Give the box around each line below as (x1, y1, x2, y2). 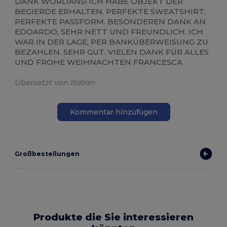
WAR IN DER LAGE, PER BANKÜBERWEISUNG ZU (15, 37, 209, 47)
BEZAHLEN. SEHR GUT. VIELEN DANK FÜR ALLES (15, 47, 209, 57)
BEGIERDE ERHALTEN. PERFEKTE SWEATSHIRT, (15, 7, 206, 17)
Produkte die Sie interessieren (33, 211, 194, 223)
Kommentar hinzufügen (69, 107, 158, 117)
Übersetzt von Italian (15, 78, 96, 88)
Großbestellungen (15, 150, 80, 158)
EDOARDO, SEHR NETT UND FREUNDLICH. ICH (15, 27, 204, 37)
